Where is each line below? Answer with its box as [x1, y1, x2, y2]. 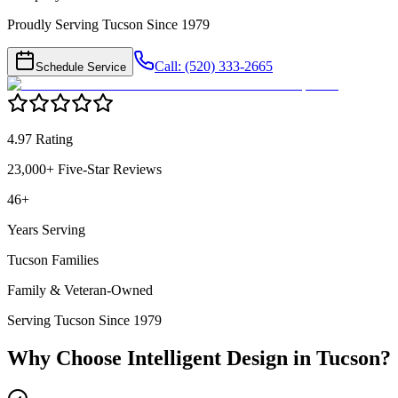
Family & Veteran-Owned [7, 283, 153, 298]
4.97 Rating [7, 131, 73, 147]
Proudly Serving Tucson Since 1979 [7, 17, 210, 33]
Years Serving [7, 222, 85, 238]
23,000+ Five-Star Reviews [7, 162, 162, 178]
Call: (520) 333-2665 [155, 59, 273, 75]
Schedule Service [36, 60, 126, 75]
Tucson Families [7, 252, 99, 268]
